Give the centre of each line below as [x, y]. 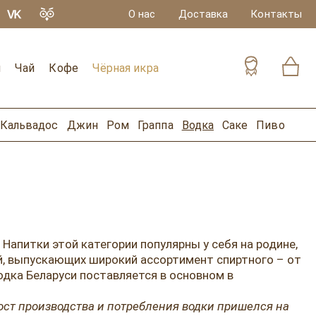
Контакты [276, 14]
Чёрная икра [125, 68]
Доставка [203, 14]
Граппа [156, 125]
